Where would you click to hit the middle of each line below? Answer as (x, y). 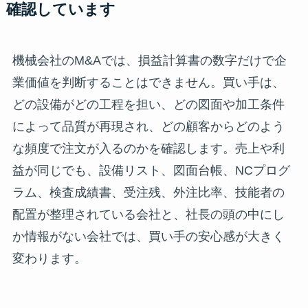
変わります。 (49, 258)
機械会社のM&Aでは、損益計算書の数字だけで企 (149, 60)
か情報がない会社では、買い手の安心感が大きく (148, 236)
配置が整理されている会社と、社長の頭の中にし (148, 214)
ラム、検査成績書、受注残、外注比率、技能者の (148, 192)
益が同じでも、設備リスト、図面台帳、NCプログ (151, 170)
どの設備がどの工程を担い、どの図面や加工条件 (148, 104)
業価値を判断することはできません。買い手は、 (148, 82)
